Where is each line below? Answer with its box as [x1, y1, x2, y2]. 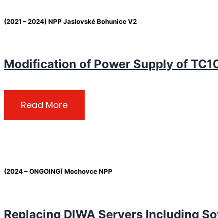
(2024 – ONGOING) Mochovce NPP [4, 167, 112, 176]
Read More [21, 99, 68, 111]
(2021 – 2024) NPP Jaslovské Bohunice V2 [4, 18, 137, 26]
